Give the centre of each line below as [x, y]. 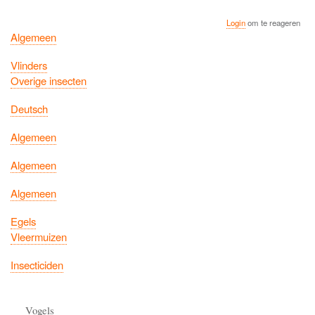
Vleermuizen [39, 236]
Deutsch [29, 108]
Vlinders [29, 65]
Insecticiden [37, 264]
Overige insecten [49, 80]
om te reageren [273, 22]
